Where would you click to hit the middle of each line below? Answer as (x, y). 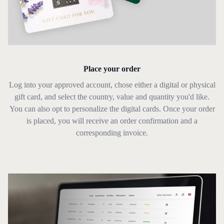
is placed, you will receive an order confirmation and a (112, 121)
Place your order (112, 69)
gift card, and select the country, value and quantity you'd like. (112, 97)
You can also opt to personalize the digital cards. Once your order (112, 109)
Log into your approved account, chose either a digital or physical (112, 85)
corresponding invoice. (112, 133)
